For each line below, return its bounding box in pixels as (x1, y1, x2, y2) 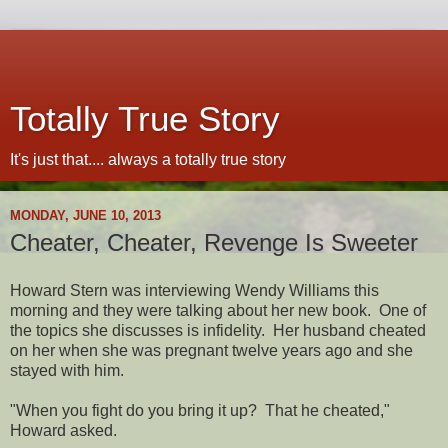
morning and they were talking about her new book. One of (10, 301, 426, 319)
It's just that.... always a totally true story (10, 151, 286, 168)
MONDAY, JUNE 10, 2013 (10, 207, 161, 223)
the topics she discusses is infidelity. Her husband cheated (10, 321, 426, 339)
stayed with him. (10, 361, 124, 379)
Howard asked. (10, 421, 117, 439)
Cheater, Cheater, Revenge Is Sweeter (10, 229, 418, 256)
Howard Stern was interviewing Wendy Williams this (10, 281, 379, 299)
